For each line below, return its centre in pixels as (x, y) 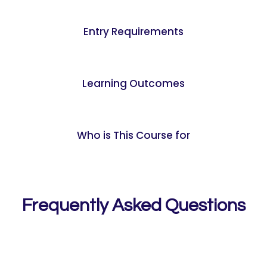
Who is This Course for (133, 135)
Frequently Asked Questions (133, 205)
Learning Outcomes (133, 83)
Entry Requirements (133, 32)
